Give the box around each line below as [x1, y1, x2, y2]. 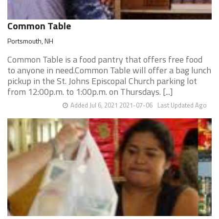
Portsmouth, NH [7, 36, 53, 46]
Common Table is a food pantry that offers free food [7, 53, 202, 66]
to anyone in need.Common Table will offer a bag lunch [7, 64, 211, 77]
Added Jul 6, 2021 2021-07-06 [70, 100, 153, 110]
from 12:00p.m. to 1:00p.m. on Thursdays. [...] [7, 85, 173, 98]
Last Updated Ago [157, 100, 207, 110]
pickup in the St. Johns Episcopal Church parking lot [7, 74, 197, 88]
